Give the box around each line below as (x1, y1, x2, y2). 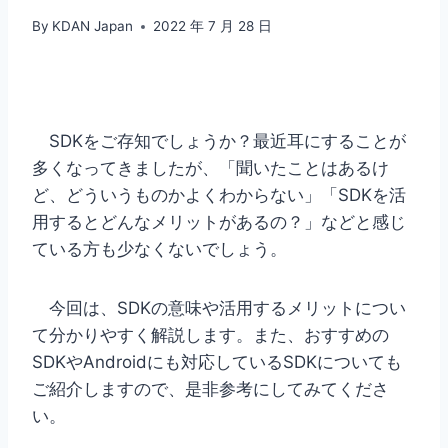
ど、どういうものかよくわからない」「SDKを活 (32, 185, 406, 206)
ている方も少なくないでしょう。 (32, 239, 287, 260)
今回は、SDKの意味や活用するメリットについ (32, 298, 406, 319)
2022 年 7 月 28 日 (153, 18, 273, 35)
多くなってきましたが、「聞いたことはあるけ (32, 158, 389, 179)
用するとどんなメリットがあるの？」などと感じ (32, 212, 406, 233)
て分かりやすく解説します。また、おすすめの (32, 325, 389, 346)
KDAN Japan (52, 18, 134, 35)
